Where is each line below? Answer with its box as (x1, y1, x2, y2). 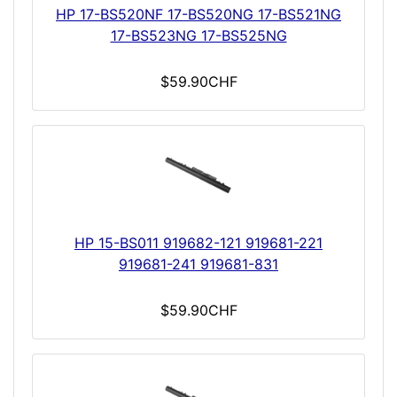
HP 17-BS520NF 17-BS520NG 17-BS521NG (56, 5, 341, 24)
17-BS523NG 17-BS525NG (110, 27, 287, 45)
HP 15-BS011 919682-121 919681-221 (74, 234, 323, 253)
